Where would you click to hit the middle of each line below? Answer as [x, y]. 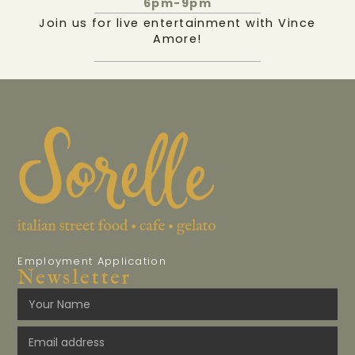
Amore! [177, 38]
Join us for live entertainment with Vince [177, 23]
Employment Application [92, 261]
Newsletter [74, 278]
